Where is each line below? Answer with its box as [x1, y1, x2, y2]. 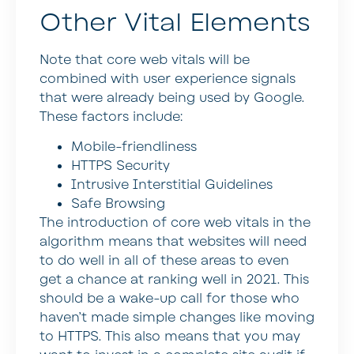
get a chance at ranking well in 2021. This [40, 271, 309, 289]
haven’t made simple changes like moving [40, 309, 314, 327]
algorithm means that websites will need [40, 233, 307, 251]
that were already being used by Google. [40, 88, 304, 107]
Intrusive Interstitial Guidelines [71, 176, 273, 194]
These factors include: [40, 107, 183, 126]
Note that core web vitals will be [40, 51, 250, 69]
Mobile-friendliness [71, 138, 197, 156]
